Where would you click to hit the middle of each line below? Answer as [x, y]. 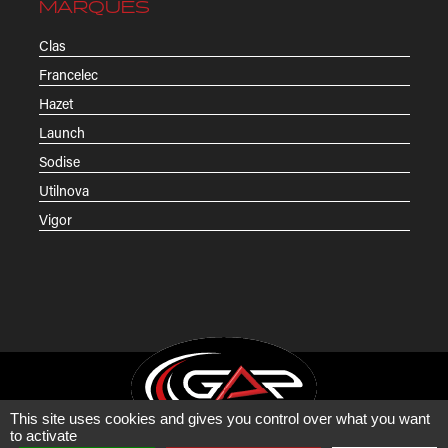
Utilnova [63, 190]
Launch [61, 132]
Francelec [68, 74]
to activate [43, 435]
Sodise [59, 161]
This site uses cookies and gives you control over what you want [220, 418]
